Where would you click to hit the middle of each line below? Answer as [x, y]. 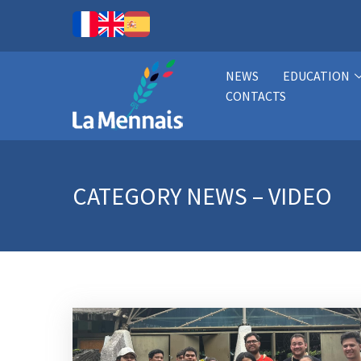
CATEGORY [129, 196]
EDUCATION [316, 76]
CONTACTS [255, 96]
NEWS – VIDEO [259, 196]
